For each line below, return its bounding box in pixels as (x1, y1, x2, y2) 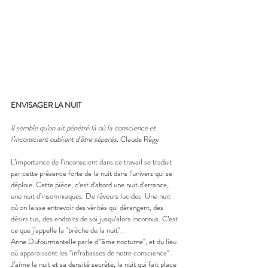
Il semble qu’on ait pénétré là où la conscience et (11, 121, 157, 133)
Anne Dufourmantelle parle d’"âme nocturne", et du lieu (11, 235, 178, 247)
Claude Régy (120, 133, 159, 145)
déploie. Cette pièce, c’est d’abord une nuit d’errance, (11, 178, 170, 190)
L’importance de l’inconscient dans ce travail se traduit (11, 156, 174, 167)
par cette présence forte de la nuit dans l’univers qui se (11, 167, 174, 179)
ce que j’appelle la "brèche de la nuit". (11, 224, 122, 236)
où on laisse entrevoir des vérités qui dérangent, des (11, 201, 165, 213)
